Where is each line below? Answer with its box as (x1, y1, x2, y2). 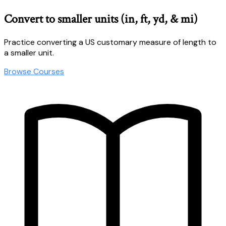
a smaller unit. (4, 47, 54, 58)
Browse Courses (4, 66, 64, 77)
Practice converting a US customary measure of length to (4, 36, 216, 47)
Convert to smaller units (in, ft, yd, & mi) (4, 11, 198, 27)
